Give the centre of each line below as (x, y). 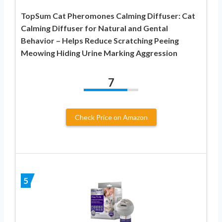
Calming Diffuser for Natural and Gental (94, 28)
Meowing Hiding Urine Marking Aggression (99, 53)
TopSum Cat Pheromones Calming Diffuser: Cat (108, 15)
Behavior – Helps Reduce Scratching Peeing (100, 40)
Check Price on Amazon (111, 117)
